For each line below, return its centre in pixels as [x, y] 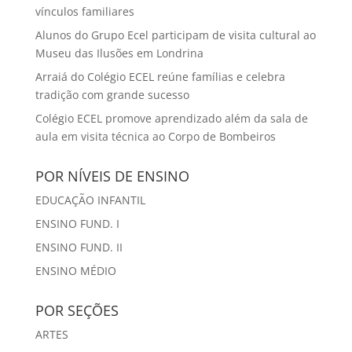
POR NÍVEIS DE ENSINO [112, 176]
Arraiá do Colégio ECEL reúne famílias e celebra [160, 76]
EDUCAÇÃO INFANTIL [90, 200]
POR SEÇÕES [77, 310]
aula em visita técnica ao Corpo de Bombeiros [155, 136]
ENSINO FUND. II [79, 247]
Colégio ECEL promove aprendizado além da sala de [171, 118]
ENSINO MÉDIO [75, 270]
